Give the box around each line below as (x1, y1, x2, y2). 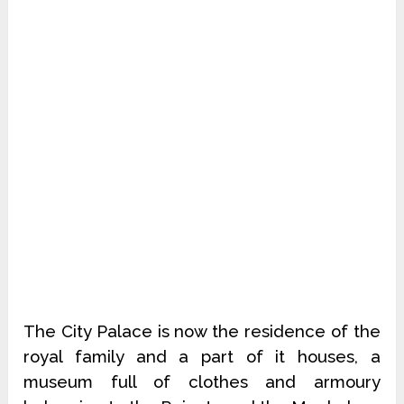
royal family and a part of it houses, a (23, 346, 381, 367)
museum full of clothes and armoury (23, 372, 381, 392)
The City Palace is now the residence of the (23, 321, 381, 342)
